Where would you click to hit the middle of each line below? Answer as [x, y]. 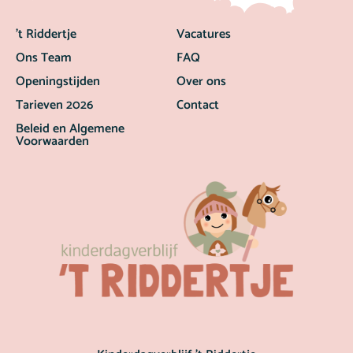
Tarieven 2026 [54, 106]
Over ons [201, 82]
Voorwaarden [52, 142]
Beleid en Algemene [70, 129]
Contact [198, 106]
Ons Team [44, 58]
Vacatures [204, 35]
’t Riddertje [46, 35]
